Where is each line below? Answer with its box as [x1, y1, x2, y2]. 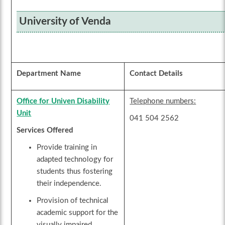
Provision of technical [37, 197, 109, 205]
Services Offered [17, 127, 74, 135]
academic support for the [37, 209, 119, 217]
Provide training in [37, 144, 97, 152]
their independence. [37, 180, 102, 188]
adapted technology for [37, 156, 114, 164]
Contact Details [130, 70, 183, 78]
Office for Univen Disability [17, 97, 110, 105]
